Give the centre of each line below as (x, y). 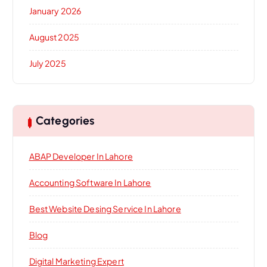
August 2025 (54, 37)
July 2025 (47, 63)
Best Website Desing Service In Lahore (105, 209)
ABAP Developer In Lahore (81, 156)
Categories (65, 121)
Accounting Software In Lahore (90, 183)
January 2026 (55, 10)
